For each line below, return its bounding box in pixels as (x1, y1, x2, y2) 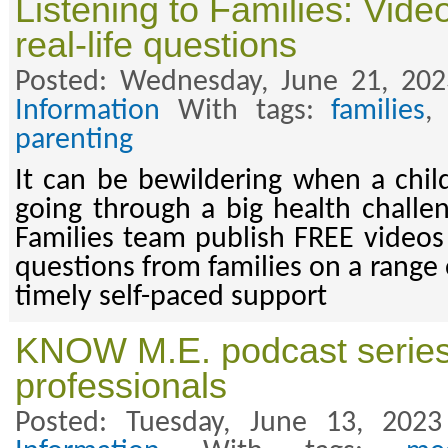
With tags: (160, 97, 332, 127)
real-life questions (15, 25, 297, 66)
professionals (15, 366, 227, 407)
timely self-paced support (15, 283, 327, 313)
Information (15, 97, 160, 127)
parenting (15, 126, 133, 156)
